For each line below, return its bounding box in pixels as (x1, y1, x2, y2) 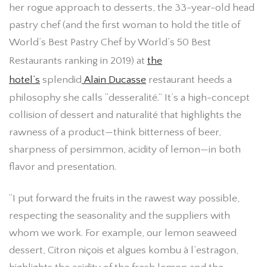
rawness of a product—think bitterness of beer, (9, 126, 221, 139)
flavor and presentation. (9, 161, 119, 173)
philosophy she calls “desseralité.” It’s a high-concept (9, 92, 250, 104)
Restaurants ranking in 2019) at (9, 55, 147, 67)
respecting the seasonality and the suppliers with (9, 209, 230, 222)
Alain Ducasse (82, 74, 146, 86)
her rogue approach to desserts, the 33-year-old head (9, 2, 254, 14)
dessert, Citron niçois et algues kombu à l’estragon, (9, 244, 238, 256)
